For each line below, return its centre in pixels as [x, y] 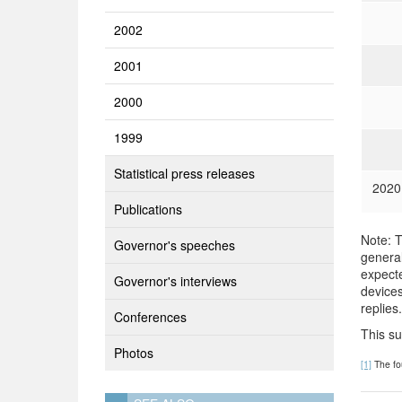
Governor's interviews [175, 281]
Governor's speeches [175, 245]
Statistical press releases [184, 173]
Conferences [150, 317]
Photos [134, 353]
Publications [148, 209]
